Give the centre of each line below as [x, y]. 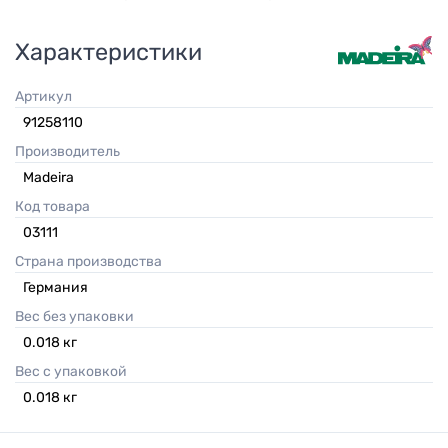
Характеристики [108, 52]
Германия [55, 288]
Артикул [48, 97]
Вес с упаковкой [75, 372]
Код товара [57, 207]
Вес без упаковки [79, 317]
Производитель [72, 152]
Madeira [48, 178]
